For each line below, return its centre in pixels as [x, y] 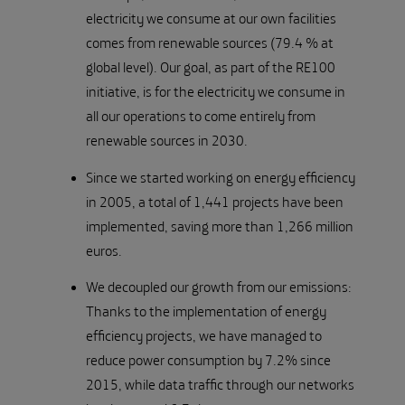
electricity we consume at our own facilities [211, 19]
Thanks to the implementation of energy [206, 311]
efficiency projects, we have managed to [204, 336]
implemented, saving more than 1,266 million [220, 226]
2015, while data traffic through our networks [220, 385]
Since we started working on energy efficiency [221, 177]
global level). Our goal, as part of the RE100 [211, 67]
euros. [105, 250]
